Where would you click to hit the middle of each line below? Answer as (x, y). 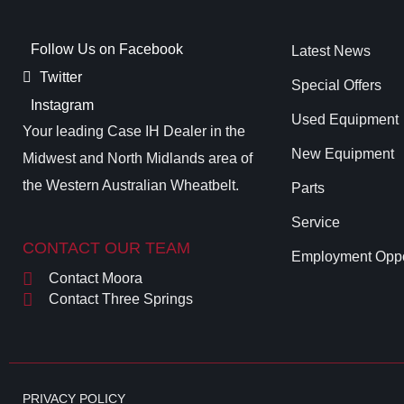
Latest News (331, 50)
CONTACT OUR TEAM (106, 248)
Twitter (59, 77)
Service (315, 222)
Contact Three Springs (120, 299)
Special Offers (336, 85)
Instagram (60, 105)
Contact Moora (95, 279)
